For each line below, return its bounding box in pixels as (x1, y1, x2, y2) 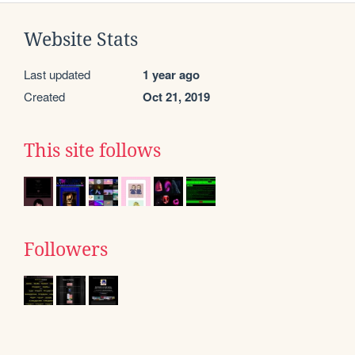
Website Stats (24, 29, 138, 51)
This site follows (24, 140, 161, 162)
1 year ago (143, 66, 200, 84)
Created (24, 88, 65, 105)
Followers (24, 239, 108, 261)
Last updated (24, 66, 90, 83)
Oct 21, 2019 (143, 88, 210, 106)
